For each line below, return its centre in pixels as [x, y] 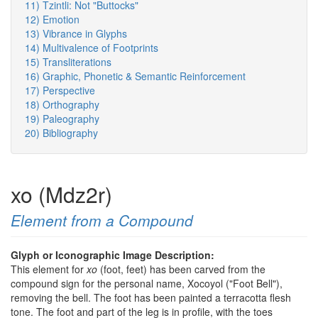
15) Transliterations [68, 62]
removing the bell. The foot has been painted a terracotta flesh [151, 298]
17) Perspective [60, 91]
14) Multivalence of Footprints [92, 48]
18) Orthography [62, 105]
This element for [49, 269]
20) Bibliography [61, 133]
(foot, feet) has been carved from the [181, 269]
